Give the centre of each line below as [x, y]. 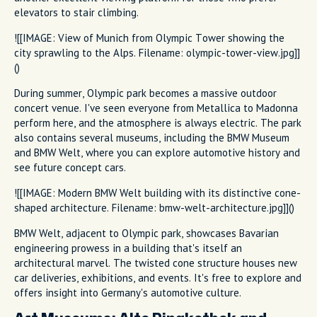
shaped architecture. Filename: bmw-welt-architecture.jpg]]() [154, 207]
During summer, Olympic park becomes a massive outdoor [145, 93]
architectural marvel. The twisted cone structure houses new [156, 263]
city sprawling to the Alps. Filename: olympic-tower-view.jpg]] [157, 52]
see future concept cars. [70, 167]
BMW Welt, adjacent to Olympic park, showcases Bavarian [146, 233]
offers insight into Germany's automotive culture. [128, 292]
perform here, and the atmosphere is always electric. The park [158, 122]
